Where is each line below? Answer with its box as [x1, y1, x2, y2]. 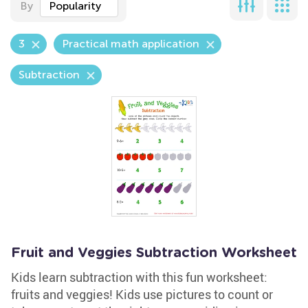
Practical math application [62, 37, 199, 50]
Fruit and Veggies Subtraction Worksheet [11, 246, 297, 260]
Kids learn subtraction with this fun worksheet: [11, 269, 267, 285]
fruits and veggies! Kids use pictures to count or [11, 286, 273, 302]
